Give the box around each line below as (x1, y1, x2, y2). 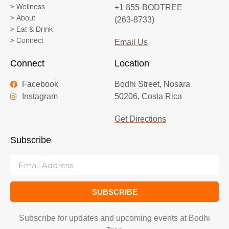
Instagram (21, 92, 58, 101)
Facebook (21, 80, 58, 89)
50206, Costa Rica (114, 92, 182, 101)
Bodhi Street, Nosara (114, 80, 190, 89)
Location (114, 58, 149, 69)
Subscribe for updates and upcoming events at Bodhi (19, 214, 210, 223)
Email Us (114, 38, 148, 47)
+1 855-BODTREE (114, 3, 182, 12)
